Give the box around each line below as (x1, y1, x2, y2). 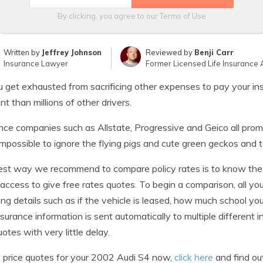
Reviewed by (145, 48, 194, 57)
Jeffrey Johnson (42, 48, 102, 57)
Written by (4, 48, 42, 57)
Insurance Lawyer (4, 59, 69, 68)
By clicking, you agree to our (57, 11, 160, 21)
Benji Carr (194, 48, 234, 57)
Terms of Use (159, 11, 206, 21)
